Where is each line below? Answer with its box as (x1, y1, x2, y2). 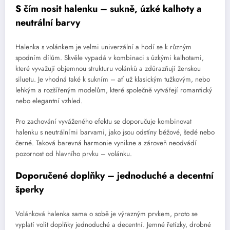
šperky (15, 183, 44, 197)
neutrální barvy (15, 16, 80, 30)
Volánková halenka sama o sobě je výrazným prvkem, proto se (15, 208, 198, 219)
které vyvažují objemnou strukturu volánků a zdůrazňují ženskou (15, 63, 201, 73)
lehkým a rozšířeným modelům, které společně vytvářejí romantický (15, 85, 212, 95)
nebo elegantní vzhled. (15, 95, 83, 106)
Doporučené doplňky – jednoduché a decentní (15, 169, 214, 183)
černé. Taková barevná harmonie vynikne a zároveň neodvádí (15, 138, 197, 148)
